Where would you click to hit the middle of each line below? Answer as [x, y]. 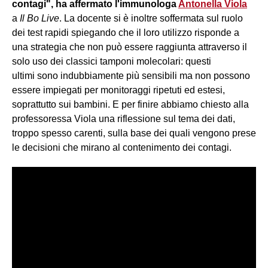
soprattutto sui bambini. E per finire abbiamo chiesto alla [130, 105]
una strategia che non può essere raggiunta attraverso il [130, 47]
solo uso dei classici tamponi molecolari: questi [112, 62]
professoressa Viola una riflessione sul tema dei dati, [124, 119]
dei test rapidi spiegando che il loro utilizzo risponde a [126, 33]
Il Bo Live [39, 19]
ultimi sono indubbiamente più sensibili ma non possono [131, 76]
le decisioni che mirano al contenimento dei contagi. [122, 148]
